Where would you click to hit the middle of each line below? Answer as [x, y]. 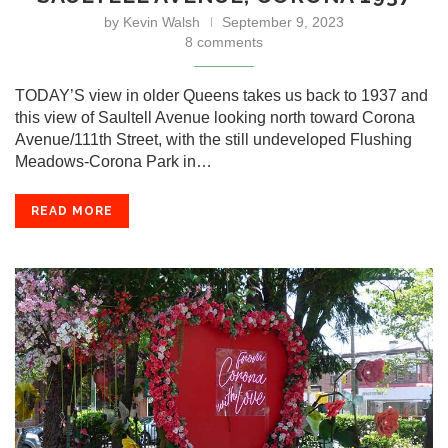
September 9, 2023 [283, 22]
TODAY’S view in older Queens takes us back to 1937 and [221, 95]
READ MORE [72, 211]
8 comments [224, 42]
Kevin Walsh [161, 22]
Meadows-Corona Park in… [113, 161]
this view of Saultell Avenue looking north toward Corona [215, 117]
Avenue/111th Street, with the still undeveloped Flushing [213, 139]
